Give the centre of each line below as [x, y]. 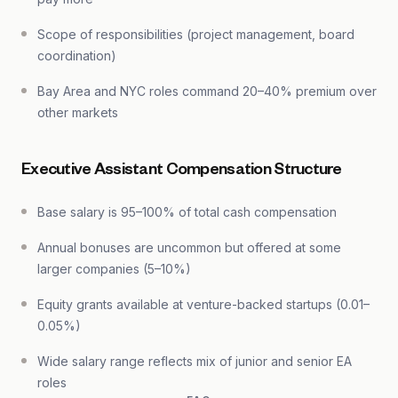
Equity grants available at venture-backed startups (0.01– [203, 304]
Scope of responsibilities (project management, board [196, 34]
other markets [78, 112]
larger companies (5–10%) [114, 269]
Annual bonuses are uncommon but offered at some [189, 247]
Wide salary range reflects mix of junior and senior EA [195, 361]
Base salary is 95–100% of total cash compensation [187, 212]
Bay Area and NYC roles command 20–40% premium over [207, 91]
